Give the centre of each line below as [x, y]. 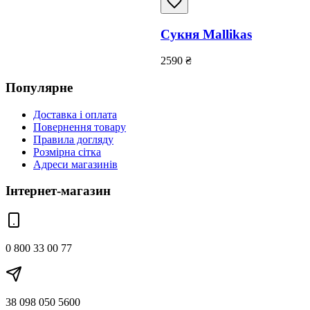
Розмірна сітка [67, 152]
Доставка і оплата [75, 114]
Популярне [39, 88]
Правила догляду [73, 139]
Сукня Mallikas [206, 34]
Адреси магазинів [75, 164]
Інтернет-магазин [58, 191]
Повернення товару [80, 127]
